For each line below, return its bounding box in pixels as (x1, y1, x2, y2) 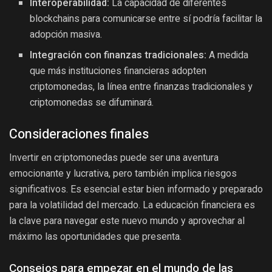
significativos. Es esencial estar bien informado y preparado (9, 183, 263, 195)
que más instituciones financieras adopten (30, 63, 207, 78)
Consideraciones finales (9, 124, 149, 144)
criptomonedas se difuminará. (30, 95, 154, 110)
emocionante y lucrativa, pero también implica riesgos (9, 167, 237, 179)
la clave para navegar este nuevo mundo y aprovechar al (9, 214, 245, 226)
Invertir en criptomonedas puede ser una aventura (9, 151, 219, 163)
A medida (206, 47, 249, 63)
